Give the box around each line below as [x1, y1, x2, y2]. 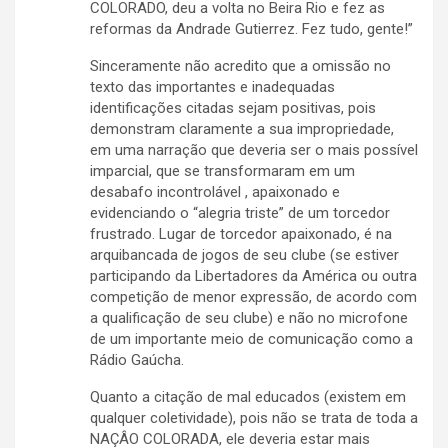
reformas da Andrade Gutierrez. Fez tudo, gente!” [90, 20, 413, 39]
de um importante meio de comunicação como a [90, 330, 413, 349]
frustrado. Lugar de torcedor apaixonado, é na [90, 225, 392, 244]
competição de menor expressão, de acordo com [90, 288, 417, 307]
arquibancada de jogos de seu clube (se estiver [90, 246, 399, 265]
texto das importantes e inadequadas [90, 78, 335, 97]
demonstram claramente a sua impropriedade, [90, 120, 394, 139]
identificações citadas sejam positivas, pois [90, 99, 376, 118]
